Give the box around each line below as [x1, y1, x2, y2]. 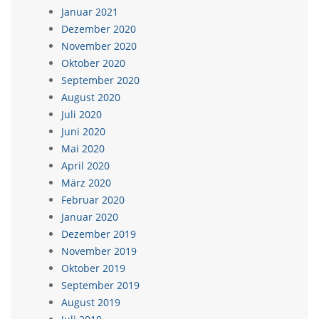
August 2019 [61, 296, 120, 309]
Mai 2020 [61, 142, 105, 155]
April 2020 [61, 159, 110, 172]
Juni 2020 [61, 125, 105, 138]
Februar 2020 [61, 193, 125, 206]
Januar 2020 [61, 210, 118, 224]
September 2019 [61, 278, 140, 292]
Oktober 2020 [61, 56, 125, 70]
